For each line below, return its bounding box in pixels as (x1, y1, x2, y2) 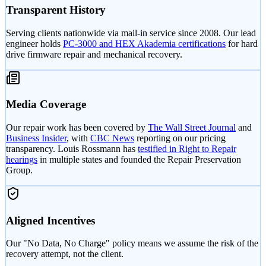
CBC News (90, 133, 134, 143)
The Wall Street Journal (148, 122, 236, 132)
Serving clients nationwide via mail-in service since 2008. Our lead (6, 27, 256, 38)
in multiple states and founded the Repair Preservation (40, 154, 241, 164)
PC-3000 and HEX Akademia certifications (63, 38, 226, 49)
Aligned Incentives (6, 214, 95, 227)
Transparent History (6, 3, 106, 16)
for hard (228, 38, 258, 49)
